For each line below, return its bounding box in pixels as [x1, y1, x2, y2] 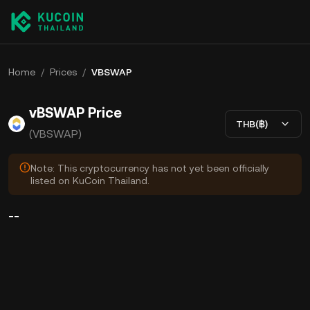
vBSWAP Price [29, 104, 122, 121]
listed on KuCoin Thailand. [30, 175, 149, 186]
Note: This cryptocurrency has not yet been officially [30, 163, 269, 174]
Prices [50, 66, 77, 77]
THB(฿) [236, 118, 268, 129]
